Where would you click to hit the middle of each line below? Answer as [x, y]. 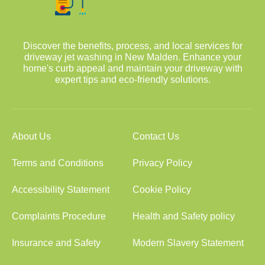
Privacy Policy [162, 163]
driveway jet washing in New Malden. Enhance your [132, 57]
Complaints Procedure [59, 216]
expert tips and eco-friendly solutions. [132, 80]
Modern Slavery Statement [188, 243]
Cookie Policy [162, 190]
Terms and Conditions [58, 163]
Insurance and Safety [56, 243]
